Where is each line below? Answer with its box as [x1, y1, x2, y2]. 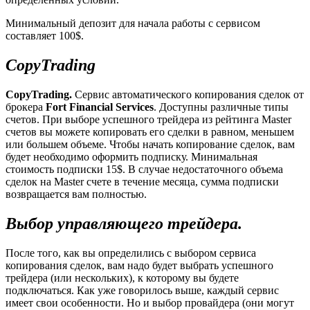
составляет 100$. [6, 30, 84, 42]
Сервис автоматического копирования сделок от [72, 89, 304, 101]
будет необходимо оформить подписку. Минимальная [6, 151, 257, 163]
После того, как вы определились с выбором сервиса [6, 247, 256, 259]
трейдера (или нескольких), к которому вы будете [6, 272, 239, 284]
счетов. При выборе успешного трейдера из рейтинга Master [6, 113, 291, 126]
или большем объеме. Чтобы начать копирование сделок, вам [6, 138, 295, 151]
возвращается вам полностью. [6, 188, 147, 201]
